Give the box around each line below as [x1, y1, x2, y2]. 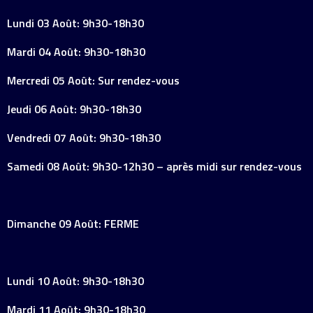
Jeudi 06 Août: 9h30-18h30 [7, 101, 141, 117]
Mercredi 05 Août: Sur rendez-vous [7, 72, 180, 89]
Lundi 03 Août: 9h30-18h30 [7, 15, 144, 31]
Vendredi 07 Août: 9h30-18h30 [7, 129, 161, 146]
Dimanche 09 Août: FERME [7, 215, 139, 232]
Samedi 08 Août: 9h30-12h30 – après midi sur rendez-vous [7, 158, 302, 175]
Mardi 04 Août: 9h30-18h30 [7, 43, 145, 60]
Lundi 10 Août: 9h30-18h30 [7, 272, 144, 289]
